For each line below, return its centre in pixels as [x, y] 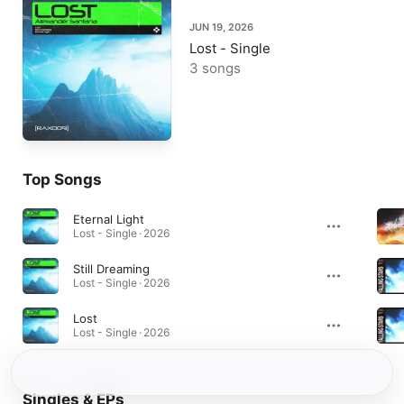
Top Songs [62, 179]
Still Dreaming [111, 269]
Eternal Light [109, 219]
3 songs [215, 68]
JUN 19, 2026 [221, 27]
